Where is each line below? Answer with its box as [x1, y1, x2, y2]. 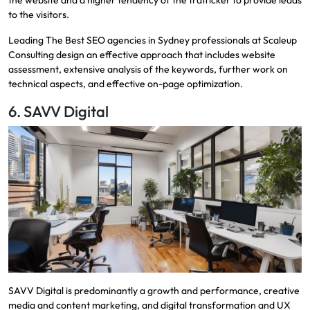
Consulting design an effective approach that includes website [8, 48, 275, 61]
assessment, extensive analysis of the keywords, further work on [8, 62, 288, 75]
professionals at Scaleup [192, 33, 297, 46]
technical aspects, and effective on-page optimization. [8, 77, 243, 90]
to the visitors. [8, 8, 69, 21]
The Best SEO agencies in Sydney [46, 33, 192, 46]
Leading [8, 33, 46, 46]
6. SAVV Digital [8, 101, 109, 121]
